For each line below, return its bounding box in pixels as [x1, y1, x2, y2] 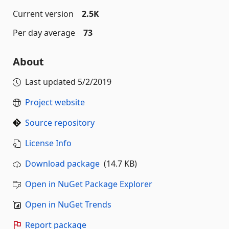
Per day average [13, 27, 75, 38]
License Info [25, 137, 72, 149]
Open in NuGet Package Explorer [25, 178, 152, 190]
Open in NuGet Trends [25, 198, 111, 210]
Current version [13, 8, 74, 19]
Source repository [25, 117, 95, 128]
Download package [25, 157, 100, 169]
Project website [25, 96, 85, 108]
